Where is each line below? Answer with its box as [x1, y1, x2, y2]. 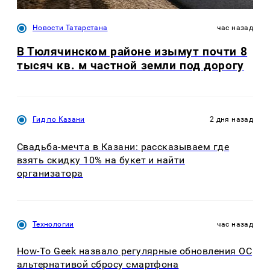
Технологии [33, 219, 74, 228]
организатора [17, 167, 83, 179]
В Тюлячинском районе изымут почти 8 [17, 45, 248, 59]
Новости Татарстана [33, 24, 108, 33]
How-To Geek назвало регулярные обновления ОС [17, 245, 253, 257]
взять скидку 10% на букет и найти [17, 154, 185, 166]
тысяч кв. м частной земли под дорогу [17, 58, 244, 73]
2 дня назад [210, 115, 253, 124]
